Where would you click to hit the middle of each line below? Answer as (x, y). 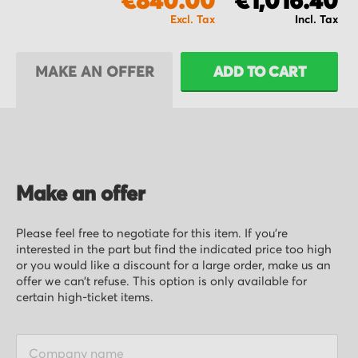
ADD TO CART (259, 73)
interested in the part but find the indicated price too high (174, 250)
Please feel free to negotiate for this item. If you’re (152, 234)
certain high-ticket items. (85, 298)
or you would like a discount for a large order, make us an (173, 266)
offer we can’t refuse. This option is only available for (161, 282)
